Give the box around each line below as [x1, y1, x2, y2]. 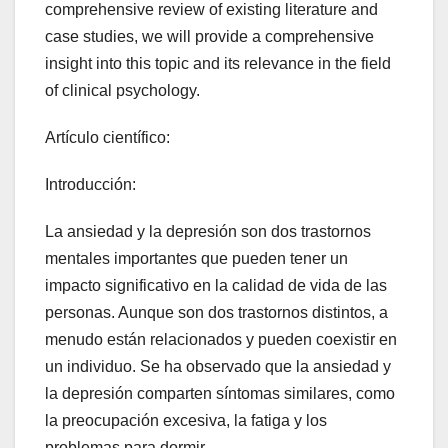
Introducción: [45, 175, 136, 193]
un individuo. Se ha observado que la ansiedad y [45, 357, 391, 375]
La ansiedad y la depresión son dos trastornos [45, 222, 371, 240]
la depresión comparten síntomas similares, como [45, 384, 395, 402]
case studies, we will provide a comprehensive [45, 27, 374, 45]
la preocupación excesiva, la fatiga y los [45, 411, 327, 429]
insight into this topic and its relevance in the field [45, 54, 391, 72]
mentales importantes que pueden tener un [45, 249, 348, 267]
